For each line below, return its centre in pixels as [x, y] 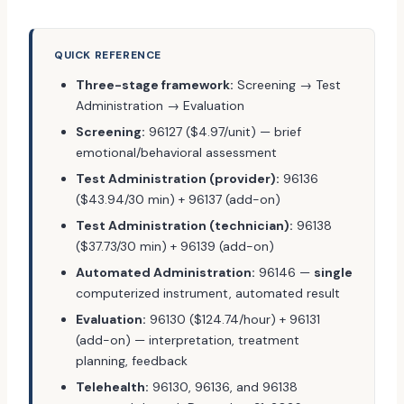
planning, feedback [132, 361]
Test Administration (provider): [178, 179]
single [333, 272]
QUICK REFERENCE [108, 55]
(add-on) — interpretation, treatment [188, 340]
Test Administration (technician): [184, 225]
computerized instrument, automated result [208, 293]
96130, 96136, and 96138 [223, 387]
